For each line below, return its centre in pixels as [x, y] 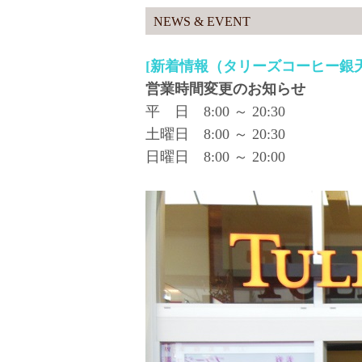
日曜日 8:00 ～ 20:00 [222, 157]
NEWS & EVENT [202, 21]
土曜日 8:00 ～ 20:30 [215, 134]
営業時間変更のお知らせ [225, 89]
